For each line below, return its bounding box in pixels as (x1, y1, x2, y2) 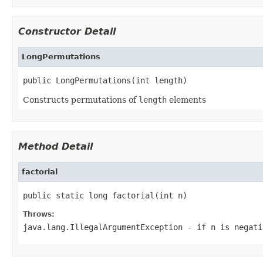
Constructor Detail (18, 25, 116, 37)
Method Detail (18, 140, 93, 152)
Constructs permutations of (23, 95, 139, 104)
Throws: (23, 210, 55, 218)
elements (167, 95, 206, 104)
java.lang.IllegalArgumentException (23, 222, 183, 232)
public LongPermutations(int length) (23, 75, 187, 85)
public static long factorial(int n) (23, 190, 187, 200)
